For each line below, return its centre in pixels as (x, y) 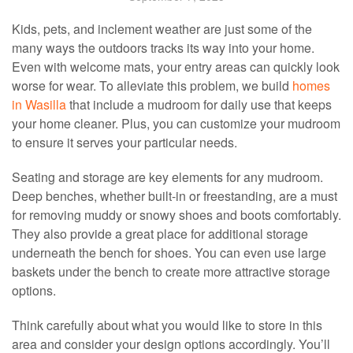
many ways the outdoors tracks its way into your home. (163, 48)
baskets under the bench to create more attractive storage (171, 272)
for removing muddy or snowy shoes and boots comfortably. (176, 215)
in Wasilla (39, 105)
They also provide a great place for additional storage (160, 234)
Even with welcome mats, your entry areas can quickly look (176, 67)
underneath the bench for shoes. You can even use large (169, 253)
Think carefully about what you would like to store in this (167, 325)
